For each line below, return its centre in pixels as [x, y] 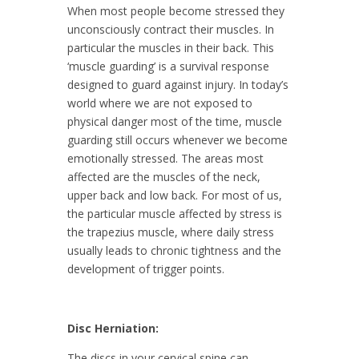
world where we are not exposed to [160, 103]
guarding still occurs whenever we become [177, 139]
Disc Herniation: [113, 328]
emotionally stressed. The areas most [165, 158]
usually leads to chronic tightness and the [174, 250]
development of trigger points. [146, 268]
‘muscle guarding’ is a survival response [168, 66]
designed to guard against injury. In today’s [178, 84]
